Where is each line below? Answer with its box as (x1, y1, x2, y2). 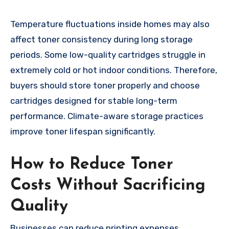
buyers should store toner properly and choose (10, 80, 200, 91)
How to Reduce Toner (10, 156, 173, 173)
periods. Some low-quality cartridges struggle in (10, 50, 205, 60)
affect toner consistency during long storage (10, 34, 193, 45)
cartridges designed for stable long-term (10, 96, 177, 106)
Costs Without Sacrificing (10, 177, 205, 194)
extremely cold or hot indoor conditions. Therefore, (10, 65, 217, 76)
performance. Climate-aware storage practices (10, 111, 203, 122)
